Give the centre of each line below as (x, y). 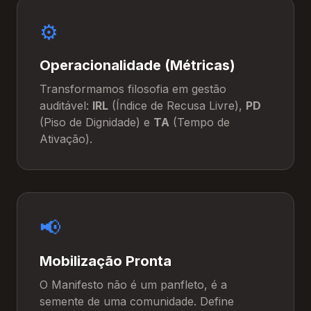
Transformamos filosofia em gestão (133, 89)
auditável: (66, 106)
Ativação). (66, 139)
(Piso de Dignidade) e (96, 122)
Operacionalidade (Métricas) (137, 65)
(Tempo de (200, 122)
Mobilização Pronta (106, 261)
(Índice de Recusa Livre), (177, 106)
